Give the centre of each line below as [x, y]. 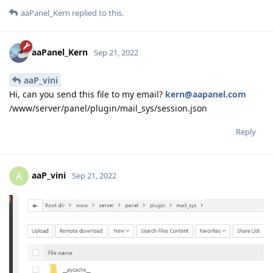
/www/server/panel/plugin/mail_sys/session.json [108, 108]
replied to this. [97, 13]
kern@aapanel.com [206, 94]
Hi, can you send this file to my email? [87, 94]
